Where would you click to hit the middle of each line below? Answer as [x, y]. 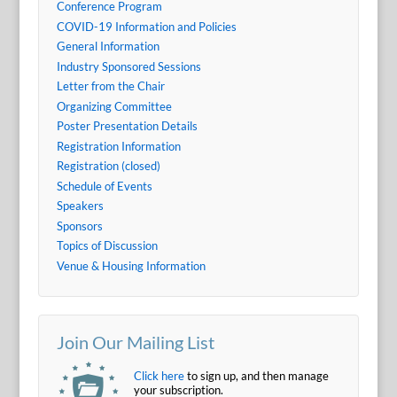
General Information [108, 47]
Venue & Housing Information [131, 265]
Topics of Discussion [107, 246]
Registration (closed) [108, 166]
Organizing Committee [114, 106]
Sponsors [79, 226]
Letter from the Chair [110, 86]
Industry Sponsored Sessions [128, 66]
